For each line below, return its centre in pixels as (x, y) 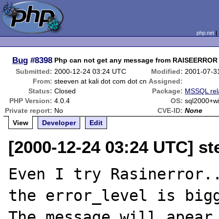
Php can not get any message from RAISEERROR (136, 60)
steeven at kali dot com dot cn (101, 81)
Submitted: (34, 71)
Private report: (29, 110)
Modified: (167, 71)
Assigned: (166, 81)
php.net (205, 33)
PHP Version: (31, 101)
